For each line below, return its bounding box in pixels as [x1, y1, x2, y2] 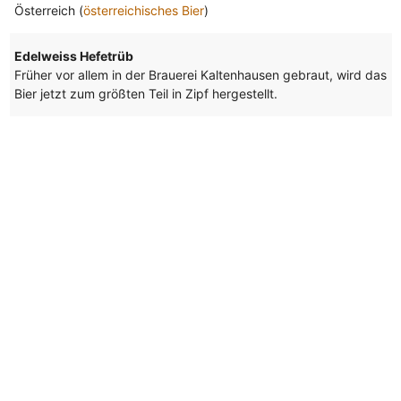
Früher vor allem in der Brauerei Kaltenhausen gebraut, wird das [13, 67, 387, 83]
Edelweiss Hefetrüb [13, 48, 133, 64]
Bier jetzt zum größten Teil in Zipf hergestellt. [13, 86, 277, 102]
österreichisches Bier [82, 3, 204, 19]
